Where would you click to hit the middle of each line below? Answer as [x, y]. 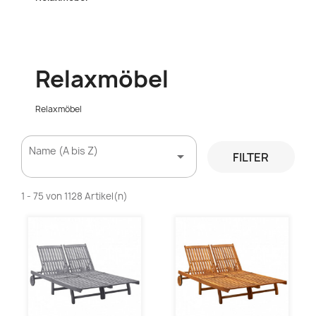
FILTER [251, 157]
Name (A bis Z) [63, 151]
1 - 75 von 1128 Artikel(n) [74, 196]
